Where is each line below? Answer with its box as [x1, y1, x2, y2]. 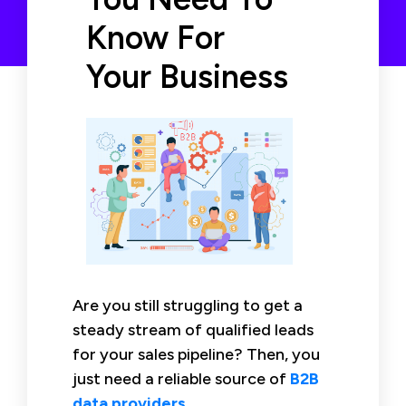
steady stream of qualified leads [72, 319, 314, 340]
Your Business [86, 57, 288, 96]
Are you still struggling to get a [72, 295, 303, 315]
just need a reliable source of [72, 368, 290, 389]
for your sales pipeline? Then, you [72, 343, 320, 364]
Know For [86, 18, 225, 57]
